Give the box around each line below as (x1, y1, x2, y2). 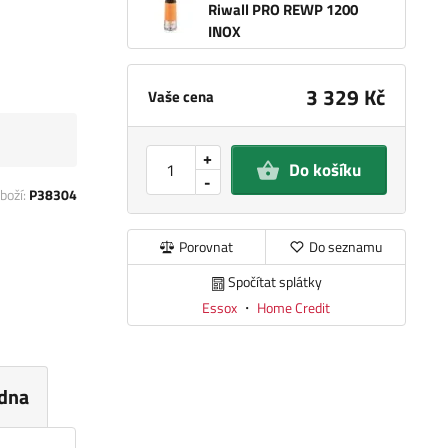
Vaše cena (147, 85, 214, 109)
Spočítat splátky (227, 271, 322, 293)
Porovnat (179, 236, 234, 258)
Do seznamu (308, 236, 382, 258)
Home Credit (257, 296, 331, 318)
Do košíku (288, 157, 361, 184)
